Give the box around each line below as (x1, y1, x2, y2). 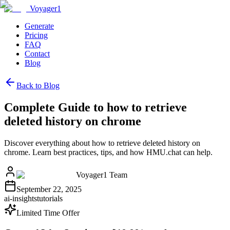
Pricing (25, 31, 48, 40)
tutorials (37, 194, 63, 203)
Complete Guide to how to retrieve (4, 100, 187, 114)
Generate (25, 22, 54, 30)
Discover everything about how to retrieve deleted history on (4, 138, 200, 147)
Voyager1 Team (76, 170, 127, 179)
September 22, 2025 (16, 184, 82, 194)
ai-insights (4, 194, 37, 203)
